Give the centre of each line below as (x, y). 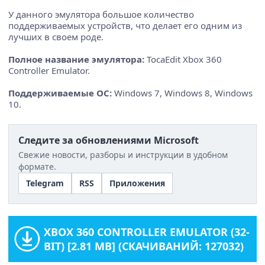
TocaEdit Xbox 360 (183, 59)
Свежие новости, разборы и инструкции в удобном (123, 154)
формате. (37, 166)
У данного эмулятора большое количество (101, 14)
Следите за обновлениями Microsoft (109, 140)
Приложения (137, 183)
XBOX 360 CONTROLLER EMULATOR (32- (147, 232)
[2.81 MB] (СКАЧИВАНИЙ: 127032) (154, 246)
